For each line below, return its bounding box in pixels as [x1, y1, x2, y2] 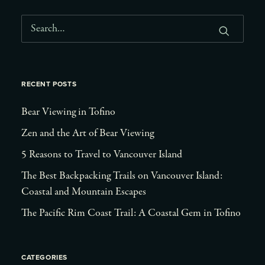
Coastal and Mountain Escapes [21, 185, 146, 199]
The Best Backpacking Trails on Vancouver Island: [21, 169, 222, 183]
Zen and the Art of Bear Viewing [21, 126, 154, 141]
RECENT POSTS [21, 80, 77, 88]
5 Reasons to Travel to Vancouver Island [21, 147, 182, 162]
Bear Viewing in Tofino [21, 105, 115, 119]
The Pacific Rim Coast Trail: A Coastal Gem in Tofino [21, 206, 241, 221]
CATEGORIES [21, 253, 67, 261]
